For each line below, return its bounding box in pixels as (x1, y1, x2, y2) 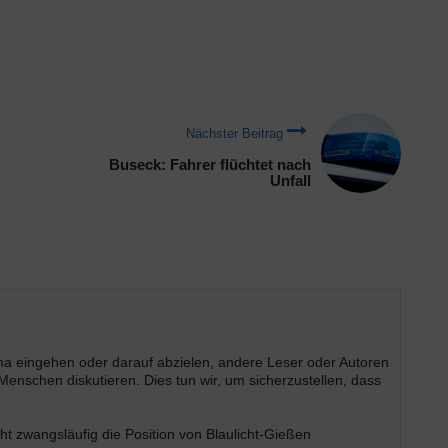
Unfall (270, 172, 311, 189)
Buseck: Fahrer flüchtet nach (109, 156, 311, 173)
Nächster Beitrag (186, 126, 283, 141)
